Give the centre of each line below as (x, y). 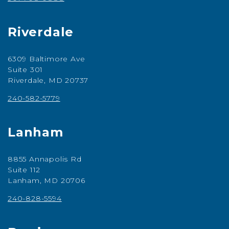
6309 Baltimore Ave (47, 59)
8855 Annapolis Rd (45, 159)
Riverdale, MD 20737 (48, 81)
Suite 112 (24, 170)
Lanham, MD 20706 (47, 181)
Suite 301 (26, 70)
